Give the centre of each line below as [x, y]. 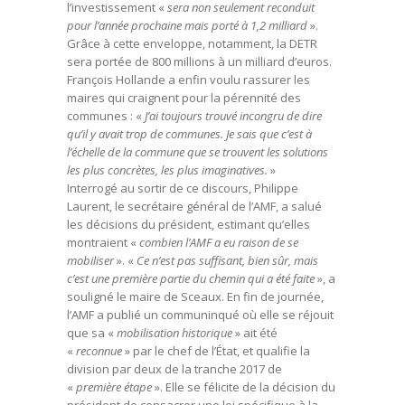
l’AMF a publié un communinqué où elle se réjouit [200, 315]
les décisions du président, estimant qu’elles [188, 224]
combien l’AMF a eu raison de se [219, 242]
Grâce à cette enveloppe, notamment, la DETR [192, 43]
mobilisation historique [173, 333]
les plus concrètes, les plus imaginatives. [169, 170]
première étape [114, 387]
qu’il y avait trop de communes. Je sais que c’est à [189, 134]
